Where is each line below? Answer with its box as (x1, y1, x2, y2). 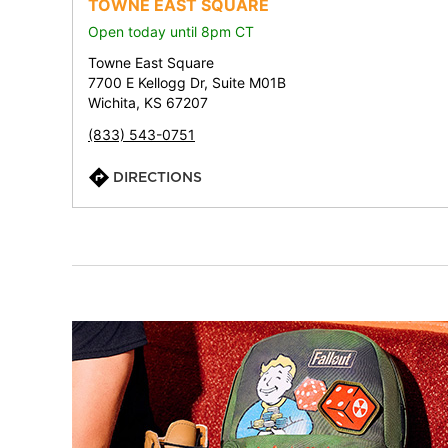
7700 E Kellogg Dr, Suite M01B (88, 74, 286, 91)
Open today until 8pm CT (88, 23, 254, 40)
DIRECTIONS (113, 169, 202, 185)
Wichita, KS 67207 (88, 94, 208, 111)
